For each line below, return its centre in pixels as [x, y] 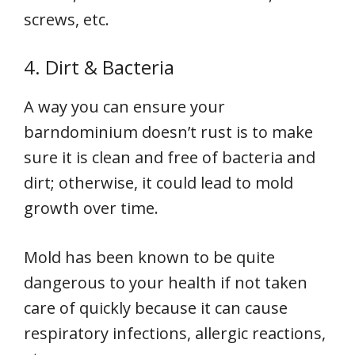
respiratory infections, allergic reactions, [175, 333]
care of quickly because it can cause [156, 308]
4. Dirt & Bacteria [99, 67]
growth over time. [91, 208]
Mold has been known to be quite [149, 257]
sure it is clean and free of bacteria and [170, 157]
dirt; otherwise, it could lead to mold [158, 183]
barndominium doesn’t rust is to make [168, 132]
